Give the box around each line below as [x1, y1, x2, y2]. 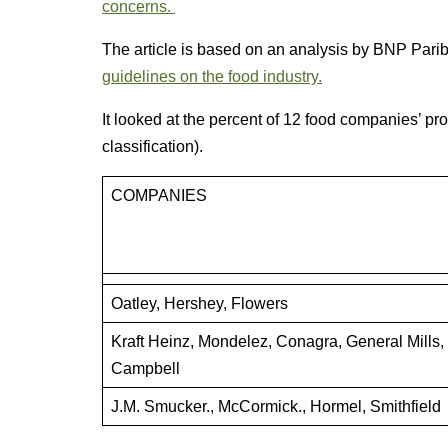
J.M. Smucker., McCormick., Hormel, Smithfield [111, 398, 441, 415]
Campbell [111, 360, 180, 377]
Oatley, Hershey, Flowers [111, 295, 288, 312]
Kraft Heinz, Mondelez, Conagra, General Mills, [111, 333, 444, 350]
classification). [102, 138, 203, 155]
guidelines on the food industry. [102, 68, 322, 85]
